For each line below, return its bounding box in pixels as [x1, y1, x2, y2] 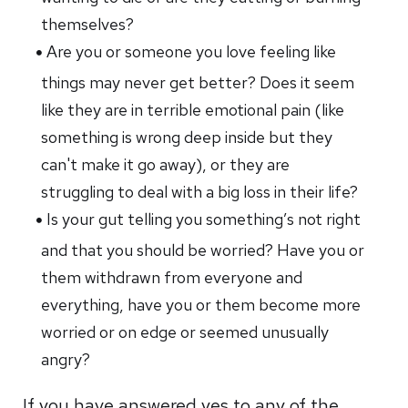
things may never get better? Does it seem [41, 72, 355, 93]
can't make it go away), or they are [41, 154, 291, 175]
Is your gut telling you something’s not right [46, 209, 362, 229]
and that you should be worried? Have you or [41, 240, 365, 260]
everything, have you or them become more [41, 294, 362, 315]
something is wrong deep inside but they [41, 127, 333, 148]
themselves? [41, 14, 135, 35]
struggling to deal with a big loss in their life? [41, 181, 359, 202]
